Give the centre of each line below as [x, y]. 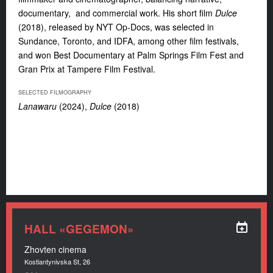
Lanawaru [39, 106]
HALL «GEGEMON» [79, 229]
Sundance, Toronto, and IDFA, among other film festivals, [129, 41]
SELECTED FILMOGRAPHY [55, 92]
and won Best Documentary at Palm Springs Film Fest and [131, 55]
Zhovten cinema [55, 249]
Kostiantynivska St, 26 [57, 261]
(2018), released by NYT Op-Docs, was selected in [116, 27]
